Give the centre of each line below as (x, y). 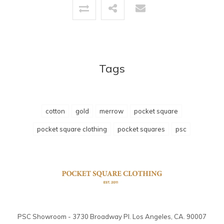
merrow (111, 111)
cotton (55, 111)
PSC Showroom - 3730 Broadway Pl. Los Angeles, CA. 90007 (112, 216)
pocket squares (141, 129)
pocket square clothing (72, 129)
